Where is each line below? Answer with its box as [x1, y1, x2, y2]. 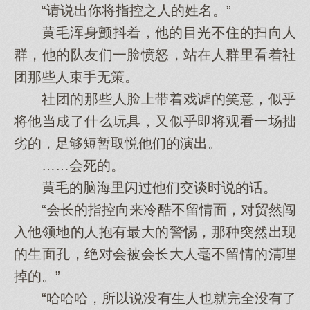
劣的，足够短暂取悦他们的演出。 [14, 136, 221, 151]
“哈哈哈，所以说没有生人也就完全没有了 [14, 291, 296, 306]
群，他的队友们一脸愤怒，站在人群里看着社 [14, 47, 296, 62]
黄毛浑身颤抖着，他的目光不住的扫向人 [14, 25, 296, 40]
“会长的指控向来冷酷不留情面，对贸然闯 [14, 202, 296, 217]
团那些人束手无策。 [14, 69, 138, 84]
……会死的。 [14, 158, 125, 173]
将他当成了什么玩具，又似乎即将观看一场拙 [14, 113, 296, 129]
